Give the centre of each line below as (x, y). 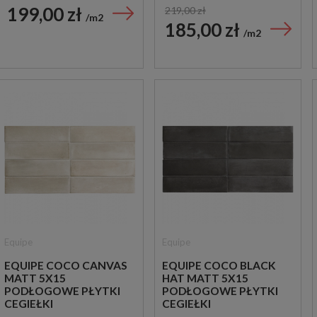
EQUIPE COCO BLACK (219, 266)
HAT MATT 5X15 (205, 278)
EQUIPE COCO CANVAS (66, 266)
